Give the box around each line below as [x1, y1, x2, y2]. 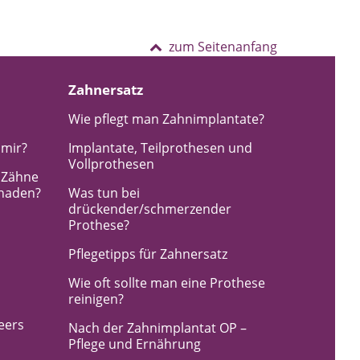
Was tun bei [67, 184, 140, 202]
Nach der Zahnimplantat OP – [67, 319, 247, 337]
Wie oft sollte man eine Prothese [67, 274, 265, 292]
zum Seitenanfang [169, 38, 277, 55]
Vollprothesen [67, 155, 154, 173]
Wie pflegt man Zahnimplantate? [67, 110, 264, 128]
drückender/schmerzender [67, 200, 231, 218]
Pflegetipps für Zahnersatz [67, 245, 227, 263]
